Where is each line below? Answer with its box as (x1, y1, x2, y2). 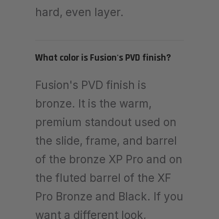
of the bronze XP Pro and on (35, 152, 182, 166)
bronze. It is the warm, (35, 96, 152, 110)
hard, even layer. (35, 5, 124, 19)
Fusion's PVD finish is (35, 78, 146, 91)
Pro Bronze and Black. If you (35, 189, 183, 203)
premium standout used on (35, 115, 176, 129)
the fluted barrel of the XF (35, 171, 171, 184)
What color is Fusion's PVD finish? (35, 51, 171, 64)
